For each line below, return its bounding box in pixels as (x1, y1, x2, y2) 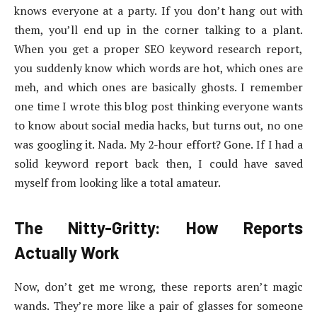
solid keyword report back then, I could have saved (14, 156, 303, 172)
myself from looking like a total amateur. (14, 175, 221, 191)
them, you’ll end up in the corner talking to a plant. (14, 22, 303, 38)
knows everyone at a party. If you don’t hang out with (14, 3, 303, 19)
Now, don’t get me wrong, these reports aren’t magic (14, 279, 303, 295)
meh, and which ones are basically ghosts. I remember (14, 79, 303, 96)
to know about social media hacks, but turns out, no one (14, 117, 303, 134)
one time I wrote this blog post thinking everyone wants (14, 98, 303, 115)
